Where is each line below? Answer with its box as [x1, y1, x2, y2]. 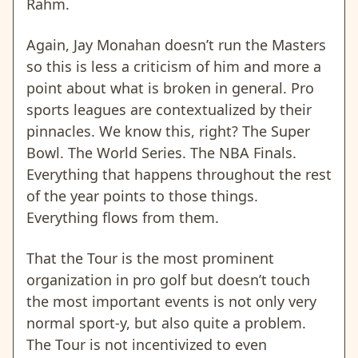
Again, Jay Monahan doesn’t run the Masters [26, 35, 326, 55]
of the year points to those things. [26, 186, 258, 206]
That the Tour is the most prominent [26, 249, 274, 268]
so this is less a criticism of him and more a [26, 57, 321, 77]
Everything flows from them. [26, 208, 219, 228]
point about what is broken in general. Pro [26, 78, 314, 98]
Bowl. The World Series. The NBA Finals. [26, 143, 296, 163]
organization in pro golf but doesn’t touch [26, 270, 310, 290]
